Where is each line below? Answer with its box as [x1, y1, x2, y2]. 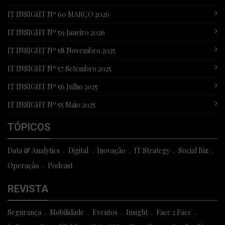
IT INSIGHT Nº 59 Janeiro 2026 [8, 28, 105, 38]
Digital [68, 146, 88, 156]
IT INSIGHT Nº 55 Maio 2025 [8, 100, 95, 110]
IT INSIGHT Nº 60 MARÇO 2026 [8, 10, 109, 20]
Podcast [48, 161, 73, 171]
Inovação [97, 146, 126, 156]
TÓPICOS [8, 121, 51, 134]
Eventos [92, 207, 118, 217]
